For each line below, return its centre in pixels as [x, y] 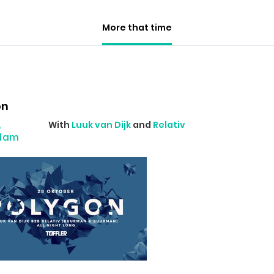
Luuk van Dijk [101, 125]
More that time [137, 28]
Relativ [169, 125]
